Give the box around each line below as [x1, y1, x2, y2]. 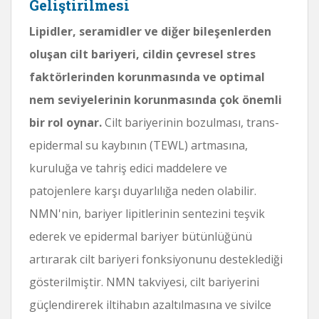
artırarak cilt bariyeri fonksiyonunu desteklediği [29, 251, 283, 267]
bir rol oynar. [29, 114, 102, 130]
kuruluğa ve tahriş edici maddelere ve [29, 159, 227, 176]
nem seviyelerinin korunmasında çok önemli [29, 91, 282, 108]
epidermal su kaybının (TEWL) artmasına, [29, 137, 248, 153]
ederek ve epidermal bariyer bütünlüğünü [29, 228, 252, 244]
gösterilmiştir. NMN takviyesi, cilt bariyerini [29, 273, 259, 290]
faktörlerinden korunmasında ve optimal [29, 68, 265, 85]
